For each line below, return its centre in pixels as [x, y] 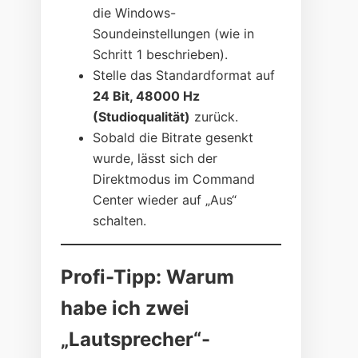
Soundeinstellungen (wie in [174, 34]
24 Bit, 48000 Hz [147, 96]
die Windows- [135, 13]
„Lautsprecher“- [136, 340]
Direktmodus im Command [174, 179]
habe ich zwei [125, 308]
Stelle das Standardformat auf [184, 76]
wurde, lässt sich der [155, 159]
